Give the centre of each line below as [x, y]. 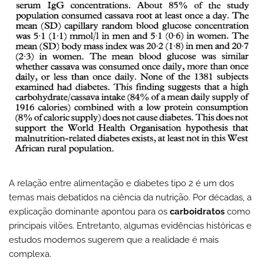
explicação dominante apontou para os [89, 211]
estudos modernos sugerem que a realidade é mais [114, 240]
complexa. [30, 254]
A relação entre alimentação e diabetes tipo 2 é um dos [121, 183]
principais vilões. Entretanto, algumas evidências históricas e [130, 225]
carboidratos [197, 211]
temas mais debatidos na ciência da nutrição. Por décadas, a [130, 197]
